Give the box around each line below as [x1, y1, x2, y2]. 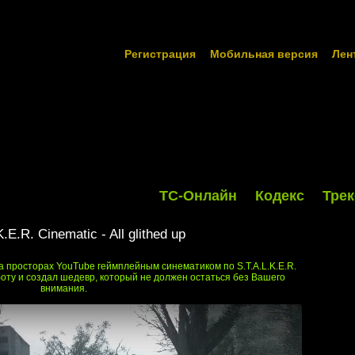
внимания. [40, 283, 87, 294]
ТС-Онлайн [159, 188, 237, 204]
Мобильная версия [210, 48, 318, 60]
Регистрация [124, 48, 196, 60]
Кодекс [255, 188, 304, 204]
